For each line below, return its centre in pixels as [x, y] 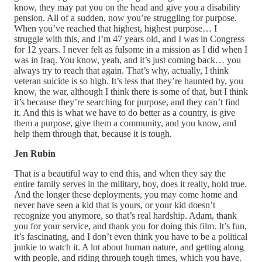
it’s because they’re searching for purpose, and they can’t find [127, 102]
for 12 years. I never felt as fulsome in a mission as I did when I [131, 49]
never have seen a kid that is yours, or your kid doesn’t [115, 205]
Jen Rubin [35, 153]
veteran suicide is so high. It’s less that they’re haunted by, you [129, 81]
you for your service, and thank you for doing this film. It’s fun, [130, 226]
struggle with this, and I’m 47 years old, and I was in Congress [129, 39]
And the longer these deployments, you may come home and [126, 194]
